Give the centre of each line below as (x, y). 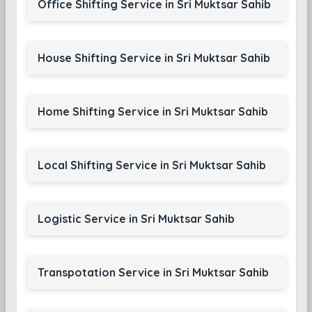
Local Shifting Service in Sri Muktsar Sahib (151, 165)
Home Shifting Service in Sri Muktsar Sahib (153, 111)
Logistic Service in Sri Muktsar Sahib (136, 219)
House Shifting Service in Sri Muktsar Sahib (154, 58)
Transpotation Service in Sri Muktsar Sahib (153, 272)
